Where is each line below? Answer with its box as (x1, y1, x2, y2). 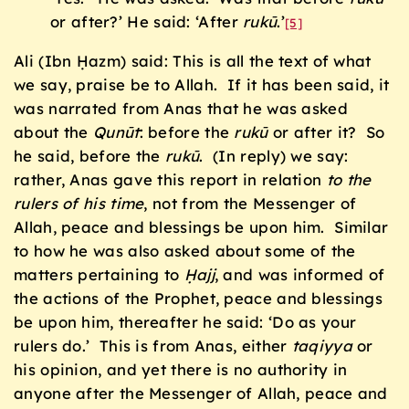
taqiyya (291, 336, 352, 356)
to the (326, 170, 372, 190)
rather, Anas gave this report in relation (14, 170, 327, 190)
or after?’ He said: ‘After (50, 11, 244, 31)
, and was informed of (214, 265, 385, 285)
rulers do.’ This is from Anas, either (14, 336, 292, 356)
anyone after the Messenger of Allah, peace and (14, 383, 388, 404)
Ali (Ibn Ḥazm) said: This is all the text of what (14, 51, 372, 71)
